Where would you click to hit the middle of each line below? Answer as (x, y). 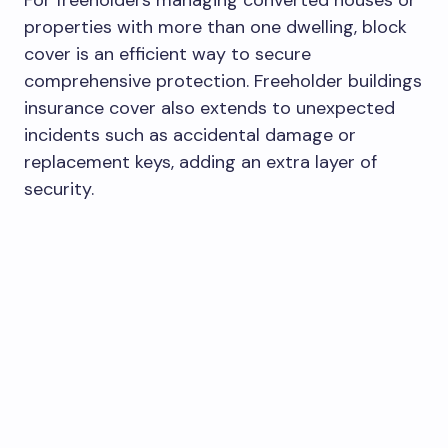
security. (59, 188)
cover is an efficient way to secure (167, 53)
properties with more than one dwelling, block (215, 26)
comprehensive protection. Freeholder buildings (223, 80)
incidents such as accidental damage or (190, 134)
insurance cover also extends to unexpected (209, 107)
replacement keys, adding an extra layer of (200, 161)
